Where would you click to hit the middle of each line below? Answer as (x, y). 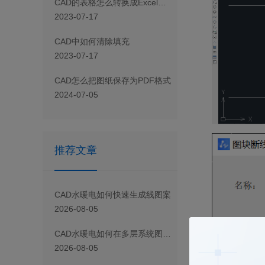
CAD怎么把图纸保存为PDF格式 (113, 81)
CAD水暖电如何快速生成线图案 (113, 195)
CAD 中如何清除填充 (92, 42)
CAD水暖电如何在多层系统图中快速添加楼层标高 (167, 234)
